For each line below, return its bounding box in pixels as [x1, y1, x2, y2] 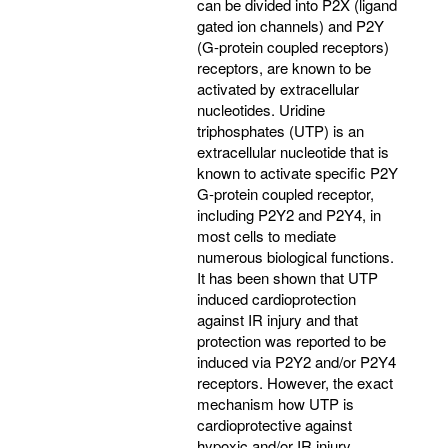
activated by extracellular [197, 77, 359, 99]
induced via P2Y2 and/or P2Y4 [197, 350, 396, 372]
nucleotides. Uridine [197, 98, 325, 120]
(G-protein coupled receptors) [197, 35, 389, 57]
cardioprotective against [197, 413, 352, 435]
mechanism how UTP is [197, 392, 354, 414]
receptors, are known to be [197, 56, 371, 78]
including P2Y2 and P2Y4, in [197, 203, 381, 225]
